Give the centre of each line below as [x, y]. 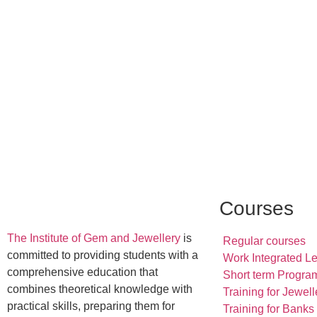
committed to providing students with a [103, 255]
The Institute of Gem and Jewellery [94, 238]
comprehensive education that [82, 272]
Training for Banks [269, 309]
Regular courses [264, 241]
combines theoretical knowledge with [100, 289]
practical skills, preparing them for [91, 306]
